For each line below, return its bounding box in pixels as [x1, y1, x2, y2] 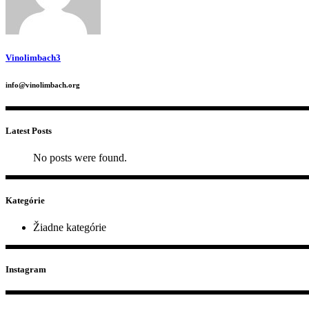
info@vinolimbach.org [6, 81, 80, 90]
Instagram [6, 264, 46, 275]
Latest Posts [6, 126, 52, 137]
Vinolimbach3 [6, 52, 61, 63]
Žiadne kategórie [33, 221, 106, 233]
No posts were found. [33, 152, 127, 164]
